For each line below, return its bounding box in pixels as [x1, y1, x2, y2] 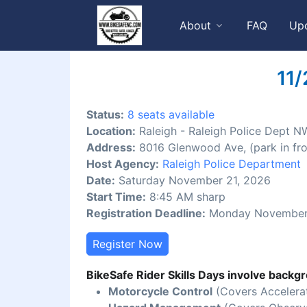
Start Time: [86, 190, 146, 204]
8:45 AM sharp [146, 190, 225, 204]
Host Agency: [86, 157, 159, 171]
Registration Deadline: [86, 206, 206, 221]
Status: [86, 108, 124, 122]
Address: [86, 140, 136, 155]
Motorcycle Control [108, 284, 212, 299]
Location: [86, 124, 136, 138]
